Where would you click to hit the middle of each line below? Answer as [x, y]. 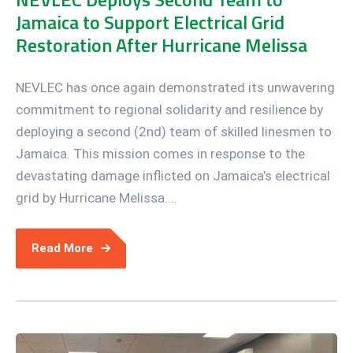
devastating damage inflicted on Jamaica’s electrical [173, 175]
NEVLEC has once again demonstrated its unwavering [175, 87]
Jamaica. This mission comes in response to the [160, 153]
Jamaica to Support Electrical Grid [150, 22]
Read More [62, 248]
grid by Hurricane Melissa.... [97, 197]
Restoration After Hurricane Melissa [162, 45]
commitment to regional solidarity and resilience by [169, 109]
